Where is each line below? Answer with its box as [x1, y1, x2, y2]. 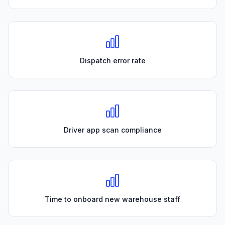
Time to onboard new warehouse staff [45, 195, 180, 204]
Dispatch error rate [79, 56, 146, 65]
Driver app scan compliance [63, 126, 162, 135]
